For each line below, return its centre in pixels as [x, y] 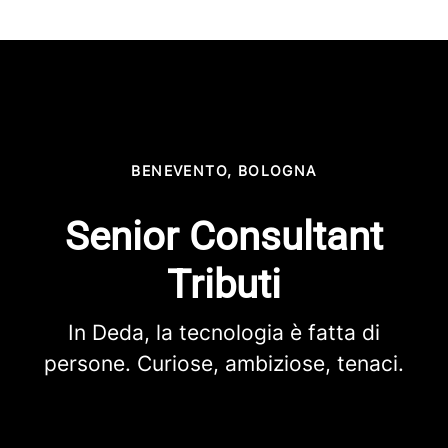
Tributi [224, 284]
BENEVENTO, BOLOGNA [224, 170]
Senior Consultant [224, 236]
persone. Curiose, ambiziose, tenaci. [224, 363]
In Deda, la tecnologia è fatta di [224, 332]
